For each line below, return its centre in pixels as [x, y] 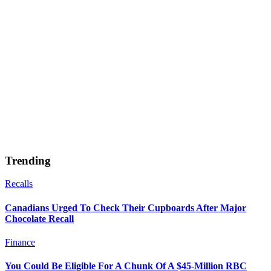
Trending [28, 160]
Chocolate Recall [39, 218]
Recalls [19, 184]
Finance [20, 242]
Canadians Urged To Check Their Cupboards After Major [126, 207]
